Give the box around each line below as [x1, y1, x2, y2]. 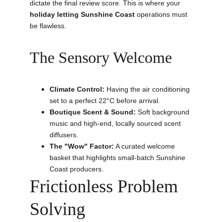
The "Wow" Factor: [50, 142, 114, 150]
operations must [135, 10, 189, 18]
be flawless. [30, 22, 66, 30]
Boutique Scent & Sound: [50, 108, 136, 116]
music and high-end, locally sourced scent [50, 119, 183, 127]
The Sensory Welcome [30, 49, 172, 66]
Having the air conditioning [105, 85, 192, 93]
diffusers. [50, 131, 78, 139]
